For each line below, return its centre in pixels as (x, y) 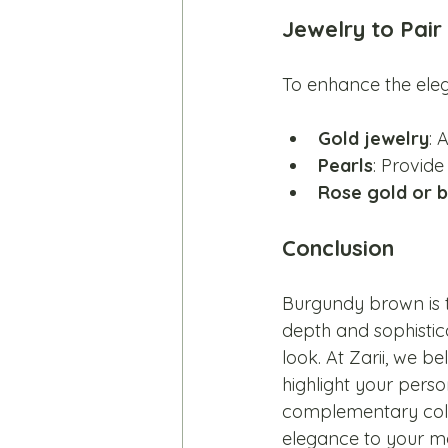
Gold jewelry (373, 139)
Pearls (345, 166)
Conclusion (338, 248)
